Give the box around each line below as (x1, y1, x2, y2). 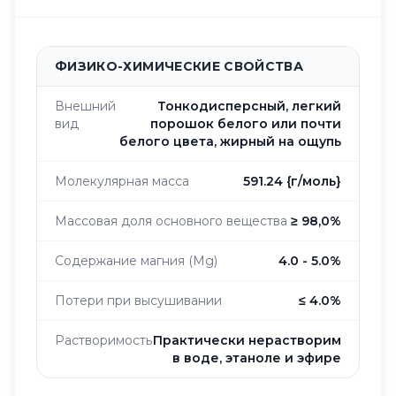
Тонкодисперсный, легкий (157, 98, 341, 114)
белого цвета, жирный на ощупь (119, 133, 341, 149)
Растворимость (55, 332, 152, 348)
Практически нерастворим (153, 332, 341, 348)
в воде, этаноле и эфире (172, 350, 341, 366)
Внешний (55, 98, 116, 114)
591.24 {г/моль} (243, 173, 341, 189)
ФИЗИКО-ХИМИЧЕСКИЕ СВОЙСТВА (55, 58, 304, 74)
